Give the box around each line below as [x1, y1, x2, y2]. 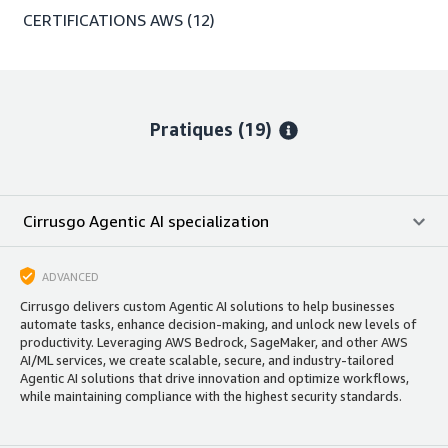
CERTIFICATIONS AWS [23, 9, 183, 30]
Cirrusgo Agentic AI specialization [23, 210, 269, 231]
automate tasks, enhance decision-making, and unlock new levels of [20, 315, 417, 332]
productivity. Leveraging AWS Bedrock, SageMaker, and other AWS [20, 333, 408, 350]
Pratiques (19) [150, 117, 273, 140]
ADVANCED [42, 270, 99, 284]
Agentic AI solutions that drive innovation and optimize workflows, [20, 369, 409, 386]
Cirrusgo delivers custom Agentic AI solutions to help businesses [20, 297, 395, 314]
